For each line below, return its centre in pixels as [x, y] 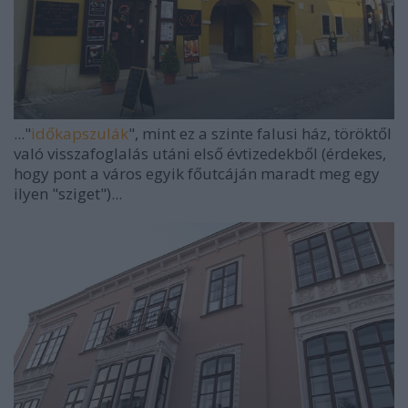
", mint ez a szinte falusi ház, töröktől [260, 133]
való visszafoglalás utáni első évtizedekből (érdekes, [200, 153]
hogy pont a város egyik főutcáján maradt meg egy [197, 173]
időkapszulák [80, 133]
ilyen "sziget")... [68, 193]
